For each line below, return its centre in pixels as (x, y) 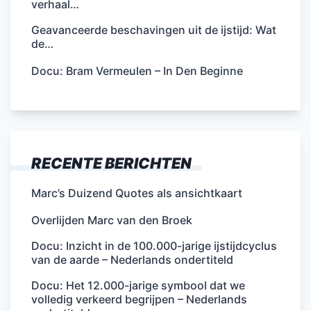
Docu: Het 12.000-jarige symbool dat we (138, 285)
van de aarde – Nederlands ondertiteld (132, 259)
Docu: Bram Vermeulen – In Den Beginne (137, 70)
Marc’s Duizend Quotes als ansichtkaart (137, 193)
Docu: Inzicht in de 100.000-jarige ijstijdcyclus (154, 245)
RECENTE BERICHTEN (111, 163)
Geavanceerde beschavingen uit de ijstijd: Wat (154, 30)
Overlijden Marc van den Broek (112, 220)
